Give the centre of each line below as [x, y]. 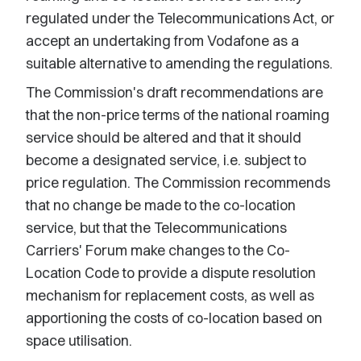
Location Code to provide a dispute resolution [171, 273]
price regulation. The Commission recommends [178, 183]
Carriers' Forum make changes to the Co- [158, 250]
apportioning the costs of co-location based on [174, 318]
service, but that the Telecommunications [156, 228]
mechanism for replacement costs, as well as [170, 295]
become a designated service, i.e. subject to [166, 160]
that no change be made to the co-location [161, 205]
